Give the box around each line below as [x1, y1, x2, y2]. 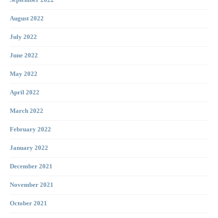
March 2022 [10, 108, 43, 115]
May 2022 [10, 71, 37, 78]
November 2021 [10, 182, 54, 189]
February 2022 [10, 126, 51, 133]
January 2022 [10, 145, 48, 152]
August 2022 [10, 15, 44, 22]
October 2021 [10, 200, 47, 207]
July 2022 [10, 34, 37, 41]
